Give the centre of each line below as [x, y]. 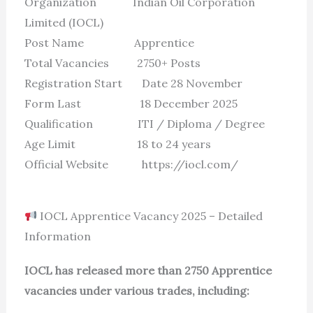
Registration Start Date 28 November [134, 83]
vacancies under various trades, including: [137, 291]
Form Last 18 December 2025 [131, 104]
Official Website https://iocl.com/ [131, 165]
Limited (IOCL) [64, 23]
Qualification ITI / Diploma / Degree [144, 124]
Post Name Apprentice [109, 43]
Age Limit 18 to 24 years [117, 144]
